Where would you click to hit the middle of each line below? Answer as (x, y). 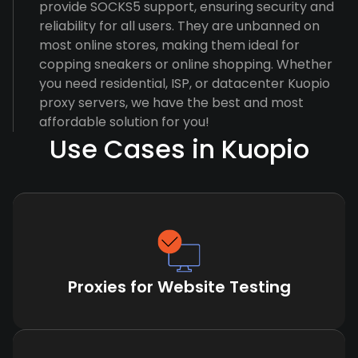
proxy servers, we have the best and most (171, 103)
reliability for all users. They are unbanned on (179, 26)
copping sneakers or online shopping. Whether (186, 64)
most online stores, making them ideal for (169, 45)
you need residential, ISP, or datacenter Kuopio (185, 84)
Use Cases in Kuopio (179, 149)
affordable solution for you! (124, 122)
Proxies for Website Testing (179, 287)
